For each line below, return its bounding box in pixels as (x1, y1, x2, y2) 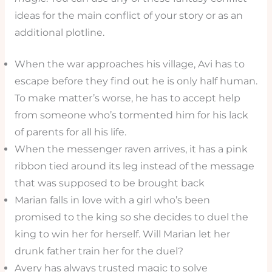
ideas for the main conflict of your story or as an (14, 9, 243, 21)
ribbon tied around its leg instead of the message (14, 160, 254, 172)
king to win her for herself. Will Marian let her (14, 228, 230, 240)
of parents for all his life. (14, 126, 126, 138)
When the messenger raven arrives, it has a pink (14, 143, 248, 155)
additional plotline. (14, 26, 104, 38)
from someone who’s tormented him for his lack (14, 109, 248, 121)
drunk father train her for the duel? (14, 245, 183, 257)
